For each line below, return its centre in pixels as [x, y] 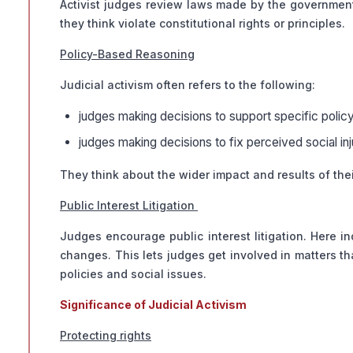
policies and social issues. [135, 274]
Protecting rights [106, 336]
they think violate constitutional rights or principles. [203, 24]
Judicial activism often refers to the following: [188, 85]
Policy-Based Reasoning [127, 54]
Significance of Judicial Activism [153, 305]
